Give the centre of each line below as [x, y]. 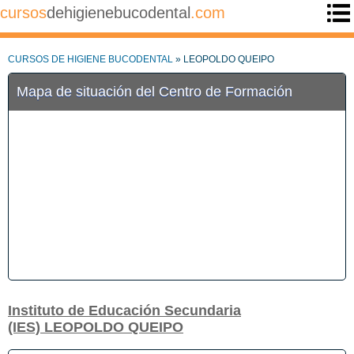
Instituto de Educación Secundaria [124, 311]
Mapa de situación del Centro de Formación [154, 92]
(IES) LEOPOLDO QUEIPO [96, 328]
